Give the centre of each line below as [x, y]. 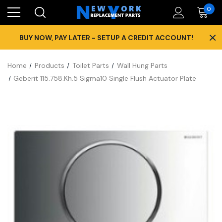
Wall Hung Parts [142, 65]
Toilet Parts [90, 65]
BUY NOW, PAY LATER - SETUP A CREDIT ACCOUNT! [106, 38]
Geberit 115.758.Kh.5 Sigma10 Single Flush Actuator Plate [105, 78]
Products [49, 65]
